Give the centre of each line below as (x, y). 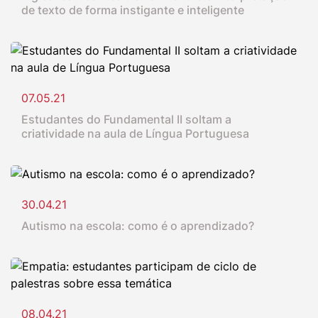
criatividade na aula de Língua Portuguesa (135, 134)
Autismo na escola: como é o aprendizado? (138, 226)
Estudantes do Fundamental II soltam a (126, 120)
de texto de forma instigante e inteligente (133, 10)
